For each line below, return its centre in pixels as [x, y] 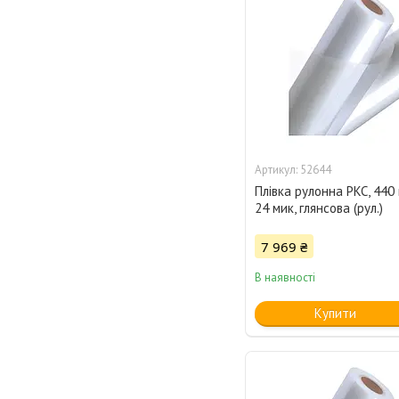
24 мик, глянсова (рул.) [319, 208]
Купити [335, 313]
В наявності [285, 278]
